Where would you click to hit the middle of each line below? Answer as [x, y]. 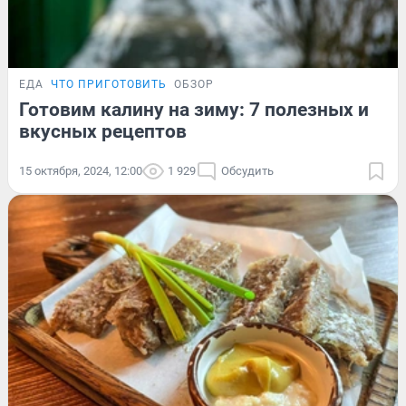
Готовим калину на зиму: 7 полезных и [194, 109]
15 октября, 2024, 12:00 [81, 170]
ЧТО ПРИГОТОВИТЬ [109, 84]
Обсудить [247, 170]
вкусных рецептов [103, 131]
